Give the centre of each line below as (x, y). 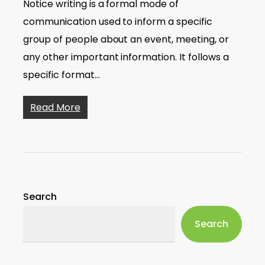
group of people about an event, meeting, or (126, 39)
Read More (55, 107)
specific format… (61, 75)
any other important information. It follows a (126, 57)
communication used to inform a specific (118, 22)
